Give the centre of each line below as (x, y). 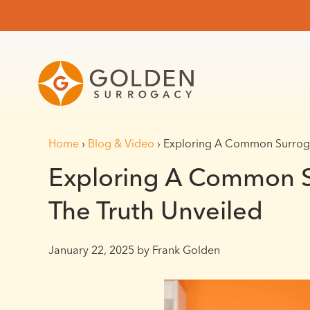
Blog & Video (121, 143)
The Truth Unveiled (156, 210)
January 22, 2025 (91, 249)
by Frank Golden (177, 249)
